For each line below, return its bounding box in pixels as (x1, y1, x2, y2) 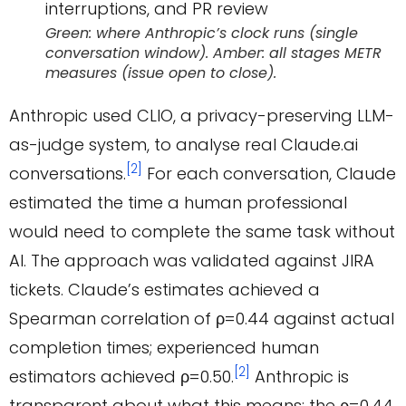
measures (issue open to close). (45, 63, 276, 84)
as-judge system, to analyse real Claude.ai (9, 133, 358, 157)
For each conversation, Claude (142, 162, 396, 186)
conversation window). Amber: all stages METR (45, 43, 382, 64)
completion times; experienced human (9, 336, 319, 360)
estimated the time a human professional (9, 191, 347, 215)
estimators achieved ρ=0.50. (9, 365, 234, 389)
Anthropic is (250, 365, 349, 389)
